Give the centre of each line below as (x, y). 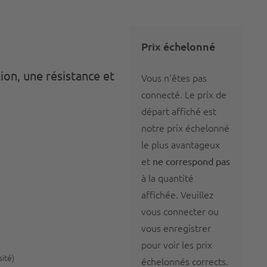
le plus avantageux (181, 144)
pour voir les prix (177, 244)
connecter (185, 211)
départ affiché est (179, 111)
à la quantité (168, 178)
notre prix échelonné (186, 128)
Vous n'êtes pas (174, 77)
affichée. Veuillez (178, 194)
